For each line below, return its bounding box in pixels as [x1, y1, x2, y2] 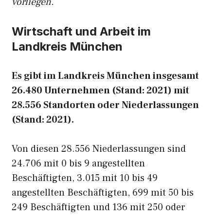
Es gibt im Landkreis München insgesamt [12, 70, 199, 82]
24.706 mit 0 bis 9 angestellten [12, 157, 145, 170]
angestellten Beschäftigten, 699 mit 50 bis [12, 186, 194, 199]
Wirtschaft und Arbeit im [12, 24, 151, 38]
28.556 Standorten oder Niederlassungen [12, 99, 199, 111]
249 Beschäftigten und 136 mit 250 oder [12, 201, 185, 214]
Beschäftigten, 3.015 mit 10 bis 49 [12, 172, 158, 184]
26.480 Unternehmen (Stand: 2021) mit [12, 84, 189, 97]
